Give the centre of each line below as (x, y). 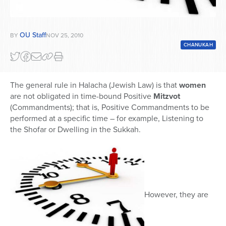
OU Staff (33, 35)
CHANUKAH (198, 45)
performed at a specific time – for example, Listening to (107, 119)
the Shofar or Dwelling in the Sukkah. (75, 130)
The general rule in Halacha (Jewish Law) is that (95, 85)
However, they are (176, 194)
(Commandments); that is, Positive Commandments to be (110, 107)
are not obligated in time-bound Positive (82, 96)
